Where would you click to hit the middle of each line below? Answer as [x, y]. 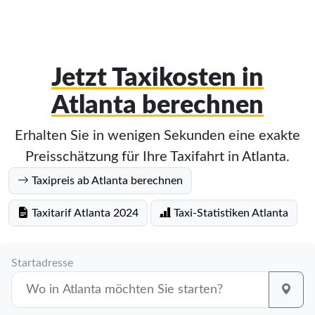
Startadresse [42, 263]
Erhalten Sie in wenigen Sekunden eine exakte [157, 136]
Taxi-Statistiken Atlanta [230, 213]
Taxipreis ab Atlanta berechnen [106, 181]
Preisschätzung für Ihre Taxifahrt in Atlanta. [157, 157]
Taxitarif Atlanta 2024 [84, 213]
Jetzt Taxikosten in [157, 78]
